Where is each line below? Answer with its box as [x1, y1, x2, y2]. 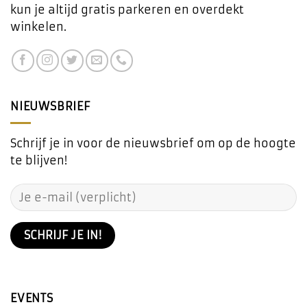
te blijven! [10, 153, 67, 168]
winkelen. [10, 19, 66, 34]
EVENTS [10, 291, 53, 306]
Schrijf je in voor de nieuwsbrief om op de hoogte [10, 136, 296, 151]
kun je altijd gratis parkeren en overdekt [10, 2, 244, 16]
